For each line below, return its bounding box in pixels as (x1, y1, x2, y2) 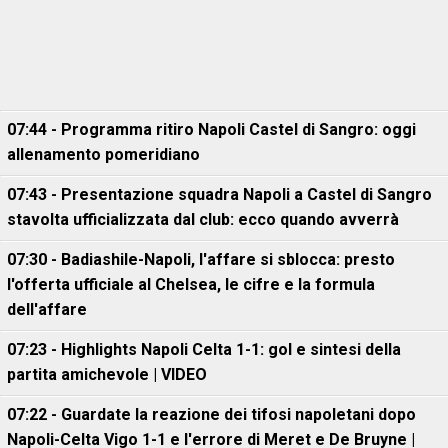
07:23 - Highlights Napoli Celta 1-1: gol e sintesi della (7, 340, 401, 359)
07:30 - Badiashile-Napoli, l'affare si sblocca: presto (7, 250, 395, 269)
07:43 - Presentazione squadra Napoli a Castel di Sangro (7, 185, 432, 204)
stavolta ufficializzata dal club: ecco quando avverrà (7, 210, 399, 229)
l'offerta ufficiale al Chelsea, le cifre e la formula (7, 275, 375, 294)
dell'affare (7, 300, 87, 319)
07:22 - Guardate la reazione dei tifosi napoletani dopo (7, 405, 416, 424)
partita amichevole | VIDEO (7, 365, 207, 384)
